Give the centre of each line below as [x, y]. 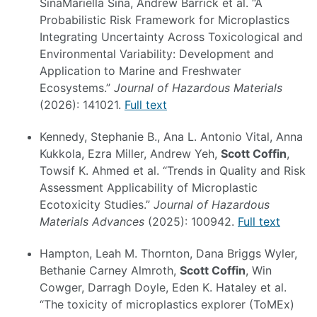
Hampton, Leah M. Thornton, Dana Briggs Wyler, [168, 253]
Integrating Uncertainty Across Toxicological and [171, 37]
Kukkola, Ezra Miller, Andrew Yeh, [130, 154]
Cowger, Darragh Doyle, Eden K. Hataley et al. [163, 287]
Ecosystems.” [77, 88]
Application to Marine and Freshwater [140, 71]
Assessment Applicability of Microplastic [149, 188]
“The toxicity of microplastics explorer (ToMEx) [167, 304]
